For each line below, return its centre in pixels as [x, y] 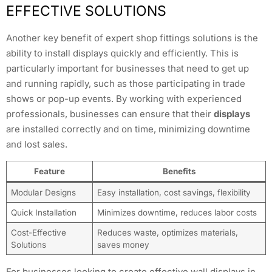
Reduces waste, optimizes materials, [167, 232]
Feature [49, 171]
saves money [123, 244]
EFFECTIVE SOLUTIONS [86, 11]
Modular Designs [43, 192]
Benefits [179, 171]
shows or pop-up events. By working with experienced [124, 99]
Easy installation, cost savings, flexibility [174, 192]
